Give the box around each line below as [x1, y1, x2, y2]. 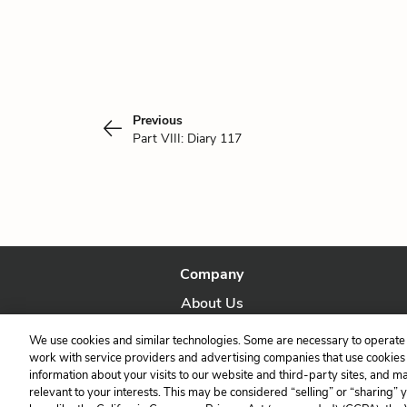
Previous [133, 112, 183, 129]
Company [180, 264, 244, 284]
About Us [180, 293, 243, 313]
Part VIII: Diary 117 [133, 130, 242, 147]
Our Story [180, 323, 244, 342]
